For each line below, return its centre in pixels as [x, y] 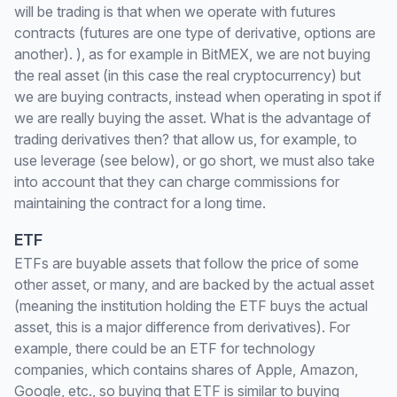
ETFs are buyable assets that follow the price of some [187, 263]
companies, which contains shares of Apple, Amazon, [186, 370]
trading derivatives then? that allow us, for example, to [186, 139]
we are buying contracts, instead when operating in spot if [198, 97]
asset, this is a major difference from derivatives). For [182, 327]
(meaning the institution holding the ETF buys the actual [191, 306]
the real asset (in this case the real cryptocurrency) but [187, 75]
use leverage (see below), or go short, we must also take [195, 160]
